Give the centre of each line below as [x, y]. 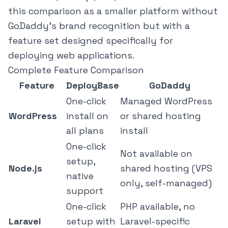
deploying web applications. [71, 55]
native [80, 176]
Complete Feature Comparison [76, 70]
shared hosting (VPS [166, 168]
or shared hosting [161, 116]
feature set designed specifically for [91, 41]
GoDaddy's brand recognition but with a [99, 26]
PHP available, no [158, 207]
